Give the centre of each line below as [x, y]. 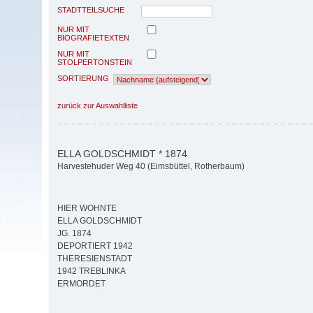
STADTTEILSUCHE [91, 9]
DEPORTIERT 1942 [95, 246]
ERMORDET [81, 284]
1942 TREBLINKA [92, 271]
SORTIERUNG [83, 78]
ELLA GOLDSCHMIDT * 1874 [122, 153]
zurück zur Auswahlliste [97, 105]
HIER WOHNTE [87, 209]
